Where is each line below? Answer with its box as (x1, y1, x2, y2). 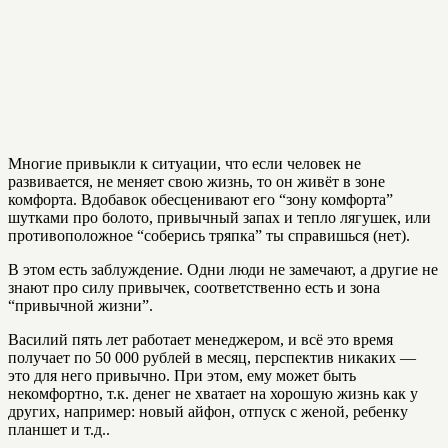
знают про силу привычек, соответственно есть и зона (8, 279, 380, 296)
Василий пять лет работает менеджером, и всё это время (8, 331, 393, 348)
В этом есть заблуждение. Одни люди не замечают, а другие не (8, 261, 438, 278)
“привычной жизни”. (8, 297, 153, 314)
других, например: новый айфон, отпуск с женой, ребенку (8, 403, 408, 420)
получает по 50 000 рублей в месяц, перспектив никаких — (8, 349, 416, 366)
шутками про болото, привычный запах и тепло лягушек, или (8, 209, 431, 226)
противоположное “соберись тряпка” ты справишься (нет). (8, 227, 410, 244)
